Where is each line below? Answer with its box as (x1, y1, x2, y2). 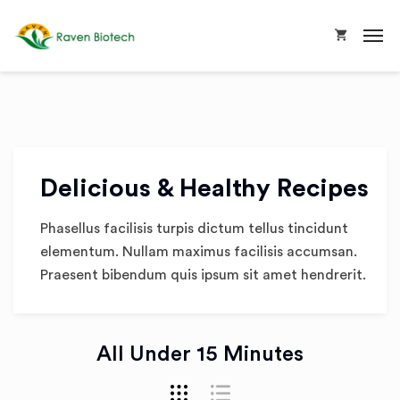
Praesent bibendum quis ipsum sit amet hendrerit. (40, 268, 366, 282)
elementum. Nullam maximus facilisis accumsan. (40, 245, 357, 259)
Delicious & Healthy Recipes (40, 176, 369, 201)
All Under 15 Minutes (96, 344, 304, 365)
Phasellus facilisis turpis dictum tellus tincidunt (40, 221, 348, 236)
